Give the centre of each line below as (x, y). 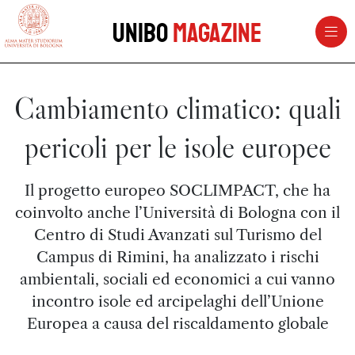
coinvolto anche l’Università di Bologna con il (177, 212)
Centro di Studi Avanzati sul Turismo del (177, 235)
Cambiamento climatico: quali (177, 108)
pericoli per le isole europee (177, 147)
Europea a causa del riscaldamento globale (177, 323)
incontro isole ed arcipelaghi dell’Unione (177, 301)
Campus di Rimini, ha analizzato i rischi (177, 257)
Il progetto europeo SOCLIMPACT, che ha (177, 190)
